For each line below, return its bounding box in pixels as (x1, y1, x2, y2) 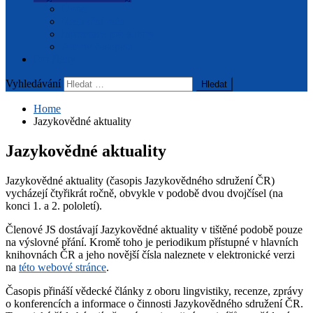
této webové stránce (19, 261, 106, 273)
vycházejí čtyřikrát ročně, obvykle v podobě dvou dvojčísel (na (6, 187, 283, 199)
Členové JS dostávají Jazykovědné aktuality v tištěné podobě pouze (6, 223, 303, 235)
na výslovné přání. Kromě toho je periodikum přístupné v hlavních (6, 235, 298, 248)
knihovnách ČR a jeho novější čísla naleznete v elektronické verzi (6, 248, 295, 261)
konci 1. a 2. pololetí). (6, 199, 102, 212)
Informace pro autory (61, 28, 154, 40)
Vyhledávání (6, 78, 61, 89)
